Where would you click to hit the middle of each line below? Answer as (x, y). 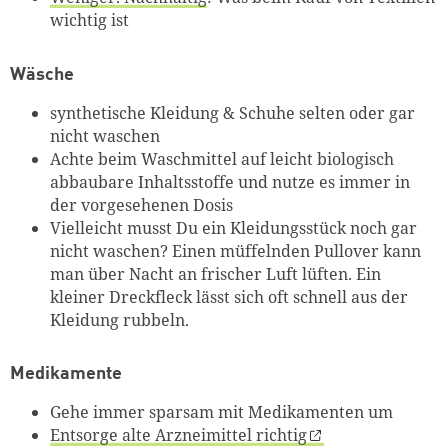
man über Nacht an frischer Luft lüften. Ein (215, 273)
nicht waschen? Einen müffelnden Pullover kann (235, 250)
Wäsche (42, 74)
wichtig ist (89, 20)
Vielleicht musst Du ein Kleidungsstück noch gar (233, 227)
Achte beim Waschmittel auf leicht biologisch (222, 158)
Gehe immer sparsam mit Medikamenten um (221, 412)
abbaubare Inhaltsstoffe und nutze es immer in (230, 181)
